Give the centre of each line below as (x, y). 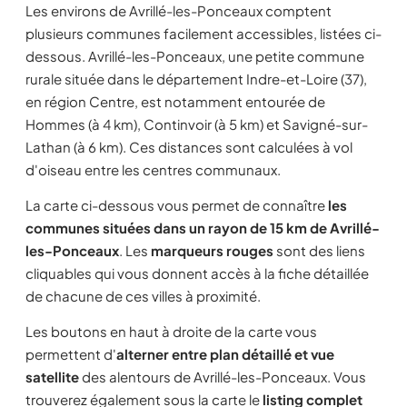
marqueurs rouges (212, 250)
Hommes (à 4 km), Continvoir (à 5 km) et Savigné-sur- (197, 124)
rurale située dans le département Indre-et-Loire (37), (196, 79)
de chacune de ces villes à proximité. (143, 296)
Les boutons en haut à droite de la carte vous (171, 331)
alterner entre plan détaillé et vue (225, 354)
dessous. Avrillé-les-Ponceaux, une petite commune (195, 56)
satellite (52, 377)
